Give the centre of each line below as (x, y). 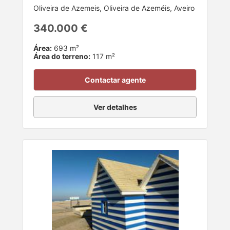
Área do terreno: (62, 56)
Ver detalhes (115, 107)
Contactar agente (115, 80)
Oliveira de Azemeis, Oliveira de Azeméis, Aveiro (114, 8)
